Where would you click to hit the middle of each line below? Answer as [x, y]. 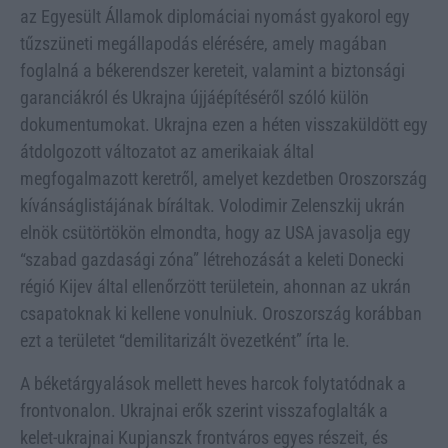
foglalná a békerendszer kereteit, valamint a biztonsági [212, 70]
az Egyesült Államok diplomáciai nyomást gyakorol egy [215, 16]
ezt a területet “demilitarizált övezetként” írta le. [185, 340]
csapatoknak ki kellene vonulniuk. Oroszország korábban [221, 313]
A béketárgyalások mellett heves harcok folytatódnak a [213, 383]
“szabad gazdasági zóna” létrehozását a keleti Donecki [212, 259]
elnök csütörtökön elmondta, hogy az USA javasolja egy [215, 232]
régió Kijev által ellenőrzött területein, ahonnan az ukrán [215, 286]
